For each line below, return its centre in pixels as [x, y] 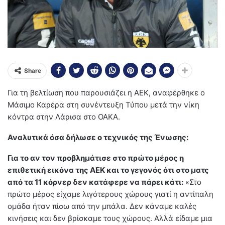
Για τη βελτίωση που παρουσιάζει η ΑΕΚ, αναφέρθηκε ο [106, 93]
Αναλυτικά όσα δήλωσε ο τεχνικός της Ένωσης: [98, 138]
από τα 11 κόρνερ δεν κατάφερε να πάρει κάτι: [95, 182]
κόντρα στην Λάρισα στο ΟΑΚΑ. [64, 117]
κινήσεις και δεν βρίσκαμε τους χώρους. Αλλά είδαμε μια [110, 218]
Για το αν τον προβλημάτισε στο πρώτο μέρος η [96, 158]
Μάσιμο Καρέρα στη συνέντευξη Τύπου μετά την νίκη [103, 105]
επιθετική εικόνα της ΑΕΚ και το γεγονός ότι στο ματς [108, 170]
